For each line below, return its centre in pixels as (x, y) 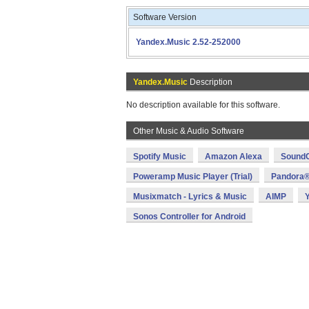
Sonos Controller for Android (189, 217)
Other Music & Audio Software (189, 131)
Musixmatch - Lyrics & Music (190, 197)
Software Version (165, 17)
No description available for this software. (203, 105)
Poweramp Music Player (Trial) (193, 177)
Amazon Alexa (233, 157)
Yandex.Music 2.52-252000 (188, 42)
